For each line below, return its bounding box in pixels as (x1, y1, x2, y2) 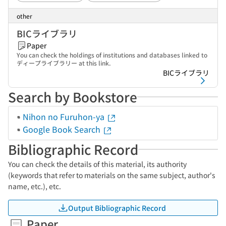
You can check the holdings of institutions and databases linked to (17, 50, 207, 59)
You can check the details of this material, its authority (8, 159, 187, 169)
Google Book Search (23, 123, 102, 135)
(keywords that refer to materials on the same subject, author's (8, 170, 215, 180)
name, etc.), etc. (8, 181, 61, 191)
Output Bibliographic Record (68, 202, 166, 213)
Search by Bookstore (8, 87, 137, 106)
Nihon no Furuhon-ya (23, 110, 106, 123)
